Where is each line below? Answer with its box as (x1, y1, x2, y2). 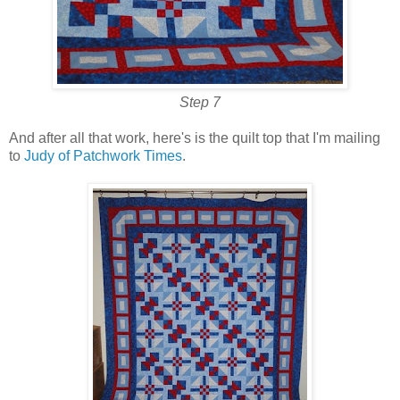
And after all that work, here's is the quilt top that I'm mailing (9, 129, 380, 146)
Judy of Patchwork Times (24, 147, 182, 163)
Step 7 (179, 94, 221, 110)
